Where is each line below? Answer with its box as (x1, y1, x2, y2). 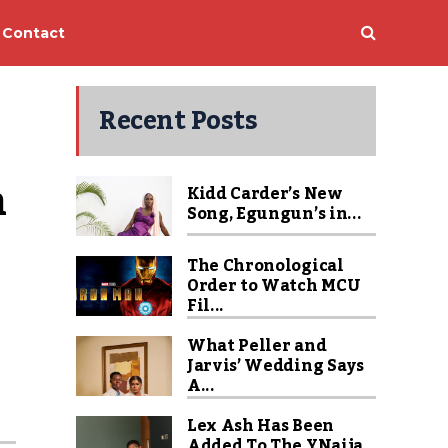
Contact (2, 23, 65, 42)
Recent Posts (99, 96, 257, 146)
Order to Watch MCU (187, 270, 361, 302)
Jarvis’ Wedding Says (187, 350, 364, 382)
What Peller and (187, 330, 327, 362)
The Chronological (187, 250, 344, 282)
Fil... (187, 290, 225, 322)
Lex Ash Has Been (187, 410, 334, 442)
